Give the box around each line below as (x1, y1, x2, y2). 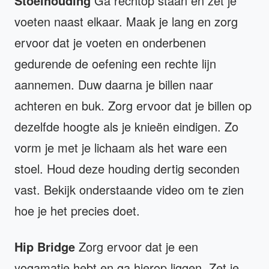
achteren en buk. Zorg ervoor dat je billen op (14, 97, 252, 115)
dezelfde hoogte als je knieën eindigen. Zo (14, 118, 238, 136)
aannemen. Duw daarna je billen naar (14, 76, 213, 94)
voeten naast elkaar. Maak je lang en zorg (14, 13, 238, 31)
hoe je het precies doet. (14, 202, 140, 220)
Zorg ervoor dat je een (79, 238, 198, 256)
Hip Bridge (14, 238, 79, 256)
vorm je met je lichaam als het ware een (14, 139, 227, 157)
